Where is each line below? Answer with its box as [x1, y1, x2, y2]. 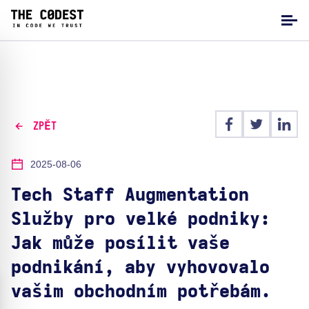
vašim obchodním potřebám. [11, 283, 271, 301]
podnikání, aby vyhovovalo [11, 259, 270, 277]
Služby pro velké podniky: [11, 210, 270, 228]
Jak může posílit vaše [11, 235, 230, 252]
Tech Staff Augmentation [11, 186, 249, 204]
